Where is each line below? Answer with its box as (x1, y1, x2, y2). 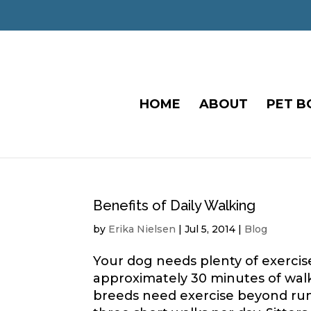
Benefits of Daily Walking (93, 197, 256, 214)
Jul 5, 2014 (185, 223, 236, 235)
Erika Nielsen (108, 223, 176, 235)
